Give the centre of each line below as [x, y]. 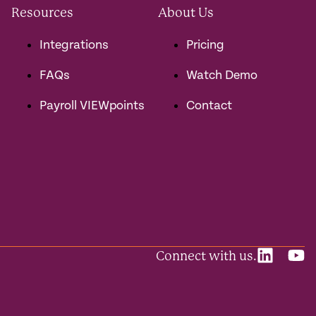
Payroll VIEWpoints [92, 105]
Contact [209, 105]
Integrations [74, 44]
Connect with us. [206, 256]
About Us [186, 12]
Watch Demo [222, 75]
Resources [42, 12]
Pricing [205, 44]
